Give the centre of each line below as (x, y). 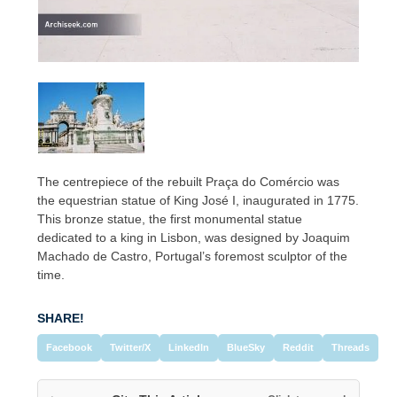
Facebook (70, 348)
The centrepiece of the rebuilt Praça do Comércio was (189, 182)
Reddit (299, 348)
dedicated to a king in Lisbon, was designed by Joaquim (194, 238)
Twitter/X (131, 348)
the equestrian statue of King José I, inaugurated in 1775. (198, 201)
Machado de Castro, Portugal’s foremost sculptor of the (193, 257)
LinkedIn (189, 348)
